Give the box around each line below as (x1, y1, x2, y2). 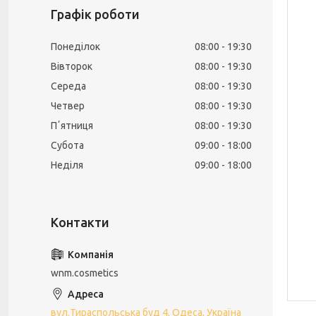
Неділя (51, 159, 83, 171)
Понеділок (51, 41, 100, 52)
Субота (51, 140, 84, 151)
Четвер (51, 100, 85, 111)
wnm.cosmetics (51, 267, 119, 279)
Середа (51, 80, 86, 92)
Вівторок (51, 61, 92, 72)
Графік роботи (51, 7, 140, 21)
